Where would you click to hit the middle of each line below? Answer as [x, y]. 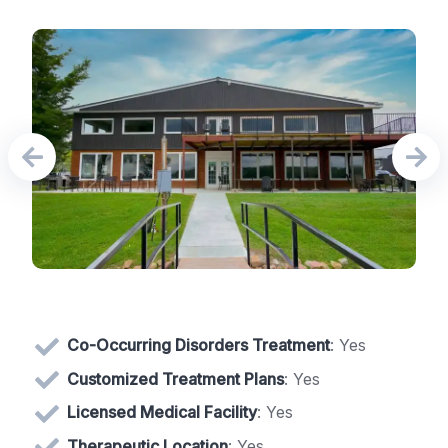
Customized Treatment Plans [175, 378]
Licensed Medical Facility [162, 412]
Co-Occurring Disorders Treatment [198, 344]
